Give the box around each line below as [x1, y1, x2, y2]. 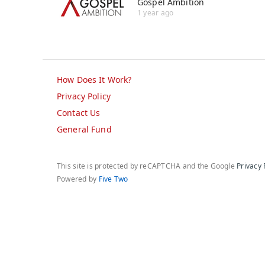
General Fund [57, 124, 112, 135]
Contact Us [57, 107, 101, 119]
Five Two [98, 174, 128, 185]
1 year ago [137, 8, 174, 18]
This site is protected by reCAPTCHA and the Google [57, 161, 237, 172]
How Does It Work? [57, 74, 132, 86]
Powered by [57, 174, 99, 185]
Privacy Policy [57, 91, 111, 102]
